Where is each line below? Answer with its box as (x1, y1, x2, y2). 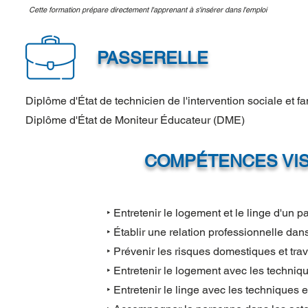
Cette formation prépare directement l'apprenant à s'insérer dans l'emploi (29, 5, 267, 14)
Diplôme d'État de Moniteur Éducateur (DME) (25, 113, 245, 126)
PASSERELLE (97, 48, 208, 68)
